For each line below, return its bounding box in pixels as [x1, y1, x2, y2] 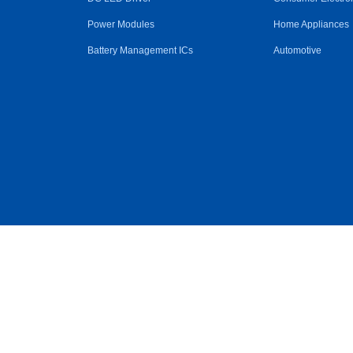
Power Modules [87, 19, 154, 30]
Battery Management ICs [87, 45, 193, 56]
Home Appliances [273, 19, 349, 30]
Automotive [273, 45, 321, 56]
